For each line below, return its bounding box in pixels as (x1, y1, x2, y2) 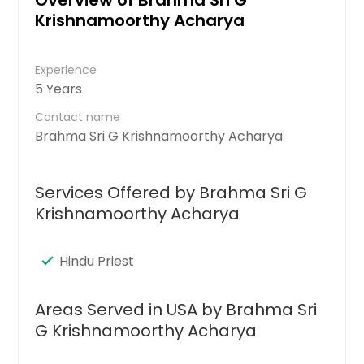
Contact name (35, 108, 121, 125)
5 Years (35, 79, 83, 98)
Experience (35, 61, 97, 78)
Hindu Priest (59, 251, 135, 271)
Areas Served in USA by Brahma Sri (35, 297, 318, 321)
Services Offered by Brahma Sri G (35, 180, 308, 204)
